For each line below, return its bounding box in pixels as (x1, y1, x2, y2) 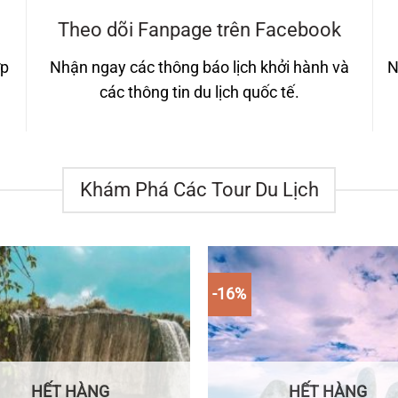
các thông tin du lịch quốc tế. (99, 83, 299, 101)
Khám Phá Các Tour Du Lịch (79, 179, 319, 202)
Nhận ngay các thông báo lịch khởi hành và (50, 58, 349, 76)
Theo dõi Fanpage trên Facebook (58, 18, 341, 41)
